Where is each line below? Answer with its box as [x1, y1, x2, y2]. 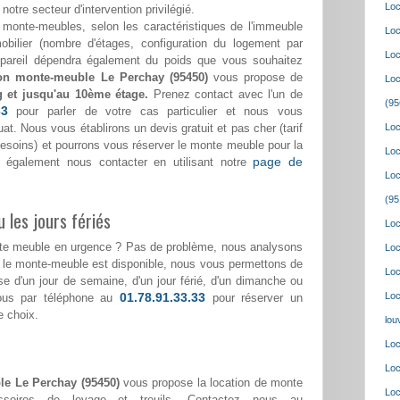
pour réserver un [212, 291, 304, 305]
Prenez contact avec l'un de [148, 87, 304, 102]
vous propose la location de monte [119, 376, 304, 390]
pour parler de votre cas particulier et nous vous [7, 104, 303, 119]
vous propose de [207, 71, 304, 85]
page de [253, 154, 304, 170]
